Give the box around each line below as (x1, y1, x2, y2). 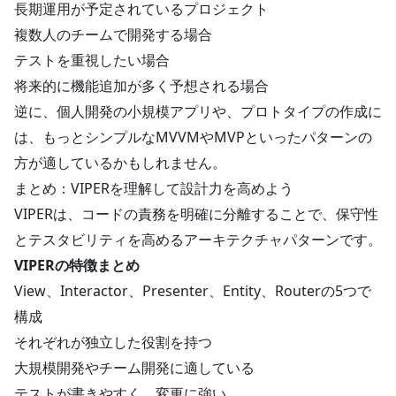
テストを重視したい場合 (14, 50, 170, 70)
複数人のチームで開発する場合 (14, 25, 212, 44)
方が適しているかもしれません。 (14, 153, 226, 172)
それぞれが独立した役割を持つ (14, 332, 212, 352)
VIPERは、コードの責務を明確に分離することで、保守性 (14, 204, 378, 224)
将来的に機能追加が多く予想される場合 (14, 76, 269, 95)
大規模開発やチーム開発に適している (14, 358, 255, 377)
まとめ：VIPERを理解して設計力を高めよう (14, 179, 293, 198)
